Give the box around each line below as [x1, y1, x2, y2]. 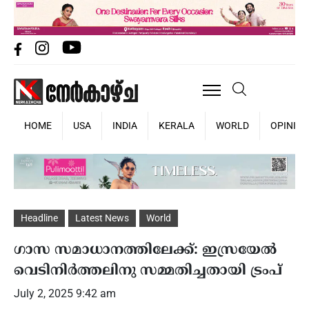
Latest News [75, 212, 129, 223]
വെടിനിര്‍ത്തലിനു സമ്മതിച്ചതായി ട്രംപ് [14, 262, 282, 280]
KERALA [159, 119, 195, 131]
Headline [21, 212, 58, 223]
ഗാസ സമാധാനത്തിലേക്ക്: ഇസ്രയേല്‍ [14, 241, 277, 259]
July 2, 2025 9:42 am [14, 286, 116, 300]
